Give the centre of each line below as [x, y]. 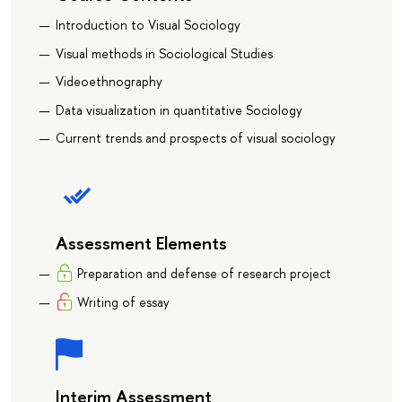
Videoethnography [109, 82]
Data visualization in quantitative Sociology [179, 109]
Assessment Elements [141, 243]
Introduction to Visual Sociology [148, 25]
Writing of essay [123, 301]
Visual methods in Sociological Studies [164, 53]
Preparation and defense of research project [204, 274]
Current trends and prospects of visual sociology [195, 138]
